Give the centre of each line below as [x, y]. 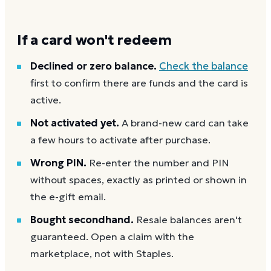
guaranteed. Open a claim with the [112, 237]
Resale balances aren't [189, 220]
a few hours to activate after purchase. [120, 140]
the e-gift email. [68, 197]
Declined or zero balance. [93, 66]
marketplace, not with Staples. [102, 253]
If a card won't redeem [94, 40]
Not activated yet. [75, 123]
